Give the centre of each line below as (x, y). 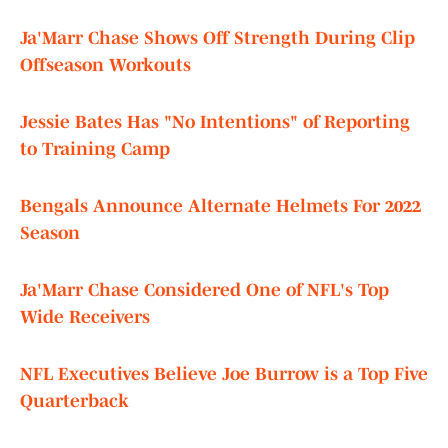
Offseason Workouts (105, 65)
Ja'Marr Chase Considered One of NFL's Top (204, 290)
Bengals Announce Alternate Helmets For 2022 (220, 206)
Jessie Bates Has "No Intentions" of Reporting (215, 122)
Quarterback (74, 401)
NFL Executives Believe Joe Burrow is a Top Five (224, 374)
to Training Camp (95, 149)
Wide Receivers (85, 317)
